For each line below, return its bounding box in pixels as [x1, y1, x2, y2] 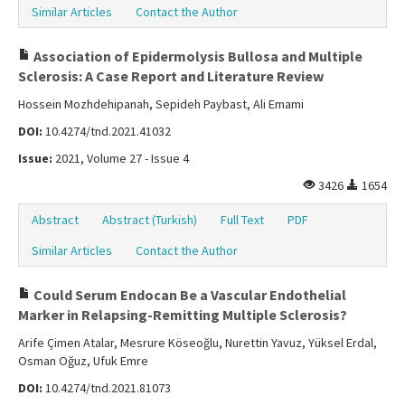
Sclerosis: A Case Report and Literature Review [18, 67, 324, 86]
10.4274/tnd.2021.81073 [42, 380, 171, 397]
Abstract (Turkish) [102, 212, 197, 229]
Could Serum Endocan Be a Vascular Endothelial [31, 286, 346, 305]
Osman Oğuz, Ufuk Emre [18, 353, 148, 370]
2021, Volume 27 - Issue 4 [52, 150, 189, 167]
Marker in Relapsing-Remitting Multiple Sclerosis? [18, 306, 347, 325]
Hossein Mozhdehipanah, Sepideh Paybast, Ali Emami [18, 96, 304, 113]
